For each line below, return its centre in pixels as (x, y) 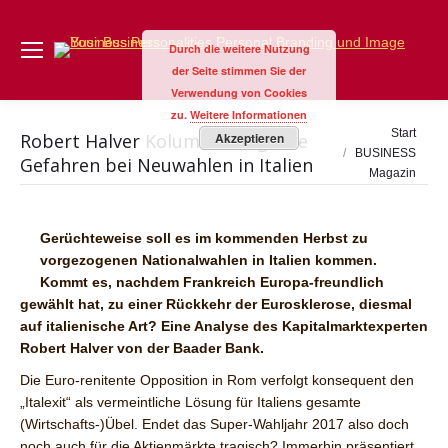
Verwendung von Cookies (239, 92)
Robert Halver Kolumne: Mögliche (164, 140)
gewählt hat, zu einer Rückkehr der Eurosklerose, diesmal (216, 304)
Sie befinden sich (377, 131)
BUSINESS (385, 153)
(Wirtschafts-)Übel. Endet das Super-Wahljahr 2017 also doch (214, 424)
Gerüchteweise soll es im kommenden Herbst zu (204, 238)
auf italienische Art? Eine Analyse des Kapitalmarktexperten (224, 326)
